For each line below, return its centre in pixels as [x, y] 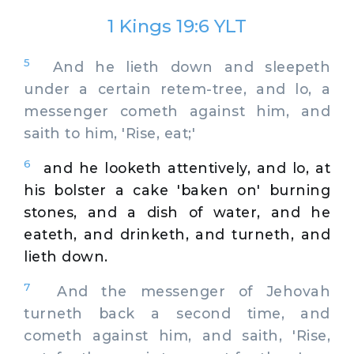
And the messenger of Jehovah [180, 291]
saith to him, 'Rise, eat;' [109, 133]
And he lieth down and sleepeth [180, 66]
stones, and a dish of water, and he [177, 212]
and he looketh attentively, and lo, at [186, 168]
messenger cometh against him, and [177, 111]
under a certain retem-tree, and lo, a [177, 88]
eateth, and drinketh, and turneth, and [177, 234]
